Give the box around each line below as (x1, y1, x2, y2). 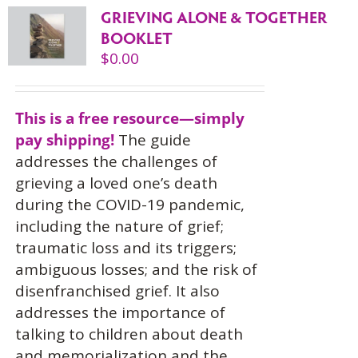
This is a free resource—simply (14, 108, 245, 129)
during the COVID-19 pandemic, (14, 194, 245, 215)
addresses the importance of (14, 302, 225, 323)
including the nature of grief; (14, 216, 224, 237)
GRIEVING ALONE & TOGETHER (100, 6, 328, 28)
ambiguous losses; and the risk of (14, 259, 257, 280)
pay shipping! (14, 129, 114, 150)
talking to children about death (14, 324, 243, 344)
